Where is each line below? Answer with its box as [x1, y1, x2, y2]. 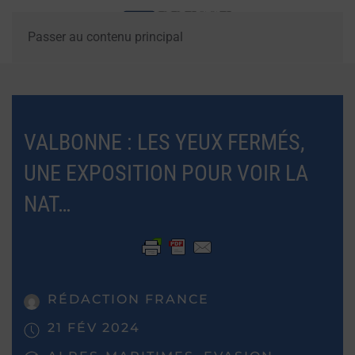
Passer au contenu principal [28, 29, 183, 44]
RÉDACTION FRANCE [48, 292, 209, 307]
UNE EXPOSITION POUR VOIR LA [24, 160, 308, 186]
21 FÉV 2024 [48, 320, 140, 335]
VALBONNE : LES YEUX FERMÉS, [24, 129, 305, 155]
